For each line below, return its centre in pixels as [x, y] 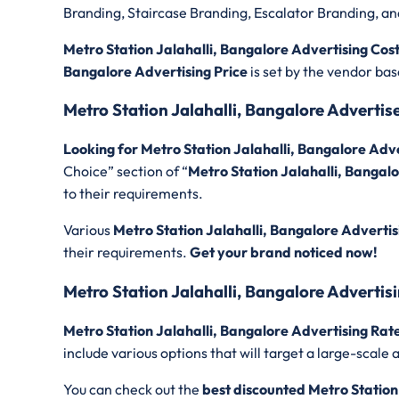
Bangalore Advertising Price [157, 71]
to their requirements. [133, 194]
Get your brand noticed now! [282, 252]
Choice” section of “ [126, 171]
